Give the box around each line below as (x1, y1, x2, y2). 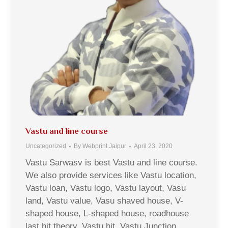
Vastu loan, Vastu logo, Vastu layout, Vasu (25, 183, 186, 193)
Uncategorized (25, 142, 66, 150)
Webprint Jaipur (82, 142, 126, 150)
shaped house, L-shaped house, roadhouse (25, 209, 189, 218)
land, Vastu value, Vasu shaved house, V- (25, 196, 183, 206)
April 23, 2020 (134, 142, 173, 150)
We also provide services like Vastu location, (25, 170, 196, 180)
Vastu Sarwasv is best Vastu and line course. (25, 158, 197, 167)
